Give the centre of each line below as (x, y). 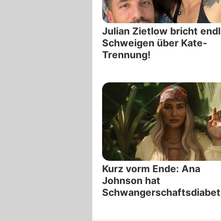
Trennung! (126, 55)
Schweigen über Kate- (155, 43)
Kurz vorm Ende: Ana (151, 169)
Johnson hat (131, 181)
